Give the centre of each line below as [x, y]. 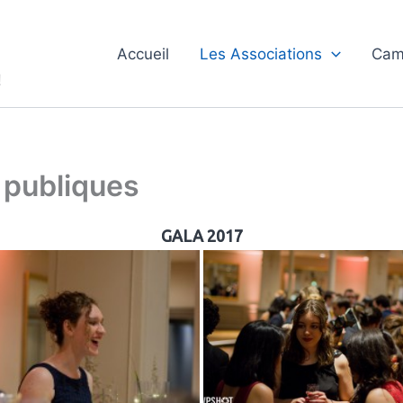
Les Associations [261, 54]
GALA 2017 [201, 235]
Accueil [143, 54]
